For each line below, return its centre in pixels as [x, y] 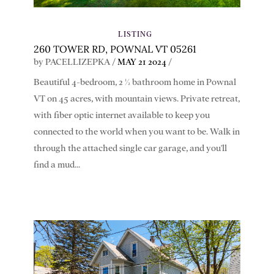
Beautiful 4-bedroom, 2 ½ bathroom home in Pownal [135, 83]
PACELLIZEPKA [77, 62]
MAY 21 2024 [142, 62]
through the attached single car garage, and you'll [130, 149]
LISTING [135, 34]
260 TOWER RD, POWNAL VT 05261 [115, 49]
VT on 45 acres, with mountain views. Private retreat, [136, 99]
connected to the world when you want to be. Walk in [136, 132]
